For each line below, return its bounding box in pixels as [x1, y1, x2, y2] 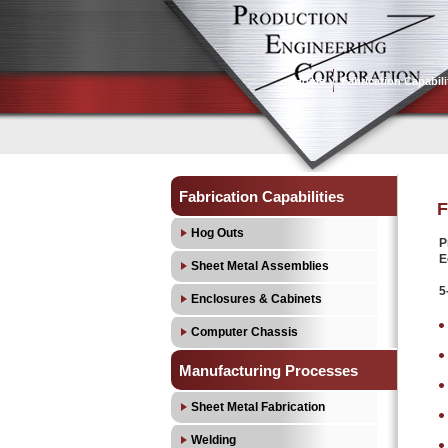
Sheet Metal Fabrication [191, 400, 325, 414]
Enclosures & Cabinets [191, 292, 322, 306]
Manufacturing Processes [179, 362, 358, 379]
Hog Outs [191, 226, 244, 240]
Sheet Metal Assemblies [191, 259, 329, 273]
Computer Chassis [191, 325, 298, 339]
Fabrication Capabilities [179, 188, 344, 205]
